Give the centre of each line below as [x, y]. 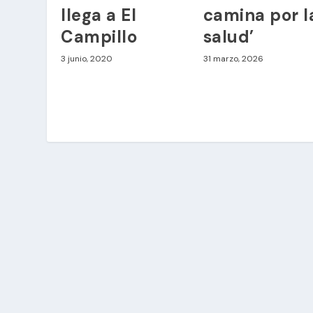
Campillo [99, 37]
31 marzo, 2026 [233, 59]
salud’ [228, 37]
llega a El [99, 15]
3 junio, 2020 [87, 59]
